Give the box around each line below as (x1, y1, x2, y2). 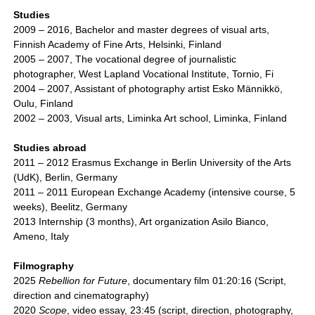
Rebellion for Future (39, 275, 128, 287)
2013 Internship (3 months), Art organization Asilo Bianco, (13, 216, 269, 228)
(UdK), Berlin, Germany (13, 172, 118, 184)
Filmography (13, 260, 75, 272)
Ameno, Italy (13, 231, 70, 243)
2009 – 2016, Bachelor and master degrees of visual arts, (13, 24, 270, 36)
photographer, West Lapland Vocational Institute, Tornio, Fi (13, 68, 274, 80)
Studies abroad (13, 142, 87, 154)
